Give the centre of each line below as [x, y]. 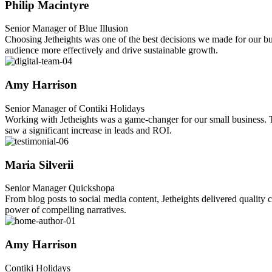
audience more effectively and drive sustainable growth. [111, 50]
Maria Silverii [39, 165]
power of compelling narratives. [66, 210]
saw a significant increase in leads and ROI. [88, 130]
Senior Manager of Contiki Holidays [75, 108]
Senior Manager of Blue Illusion [66, 29]
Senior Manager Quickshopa [60, 188]
